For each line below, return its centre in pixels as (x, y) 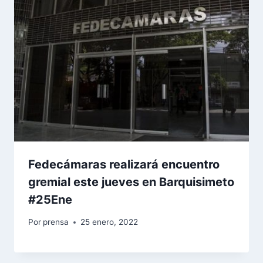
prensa (56, 222)
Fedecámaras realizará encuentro (124, 164)
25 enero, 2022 (109, 222)
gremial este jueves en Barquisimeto (131, 182)
